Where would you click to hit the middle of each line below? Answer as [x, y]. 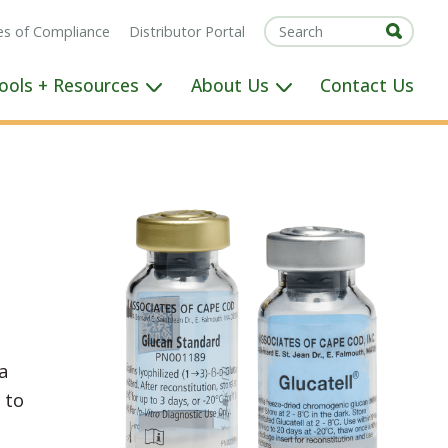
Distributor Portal [187, 31]
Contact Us [367, 85]
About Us [229, 85]
